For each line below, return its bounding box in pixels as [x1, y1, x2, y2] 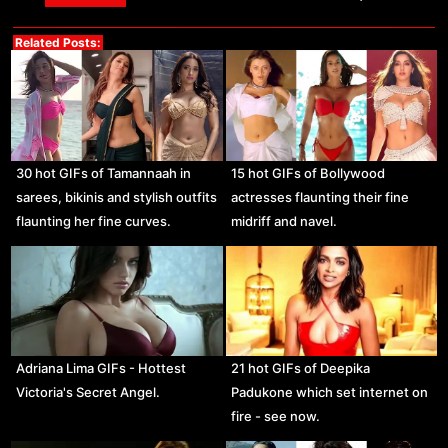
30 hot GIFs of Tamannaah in [16, 164, 192, 181]
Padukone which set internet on [230, 384, 428, 401]
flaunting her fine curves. [16, 212, 172, 229]
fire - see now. [230, 408, 320, 425]
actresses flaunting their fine [230, 188, 409, 205]
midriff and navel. [230, 212, 337, 229]
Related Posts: [14, 34, 101, 50]
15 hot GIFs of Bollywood [230, 164, 385, 181]
